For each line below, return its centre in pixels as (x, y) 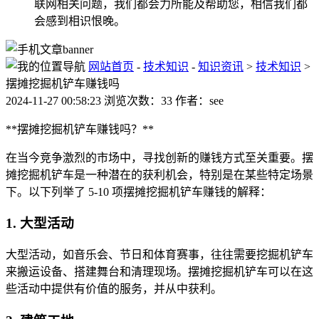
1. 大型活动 (40, 224)
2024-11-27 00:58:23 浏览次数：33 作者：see (115, 100)
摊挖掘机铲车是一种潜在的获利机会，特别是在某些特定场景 (159, 174)
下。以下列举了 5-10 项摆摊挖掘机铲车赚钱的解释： (138, 192)
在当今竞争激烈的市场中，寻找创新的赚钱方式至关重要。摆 (159, 157)
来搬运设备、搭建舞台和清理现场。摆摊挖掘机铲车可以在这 (159, 272)
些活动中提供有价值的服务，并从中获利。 (114, 289)
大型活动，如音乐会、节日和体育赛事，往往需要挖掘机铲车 (159, 255)
